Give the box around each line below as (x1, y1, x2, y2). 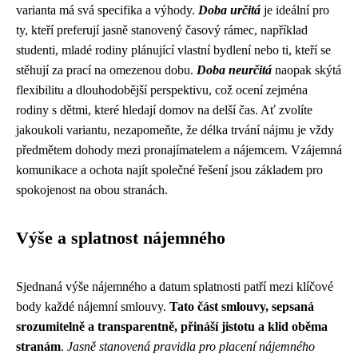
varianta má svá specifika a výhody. (16, 3, 198, 17)
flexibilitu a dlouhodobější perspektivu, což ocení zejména (16, 83, 308, 97)
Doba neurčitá (197, 63, 272, 77)
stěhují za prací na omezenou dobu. (16, 63, 197, 77)
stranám (16, 340, 61, 353)
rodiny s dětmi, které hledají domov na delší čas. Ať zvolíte (16, 103, 312, 117)
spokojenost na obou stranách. (16, 183, 168, 197)
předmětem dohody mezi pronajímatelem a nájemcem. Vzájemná (16, 143, 342, 157)
